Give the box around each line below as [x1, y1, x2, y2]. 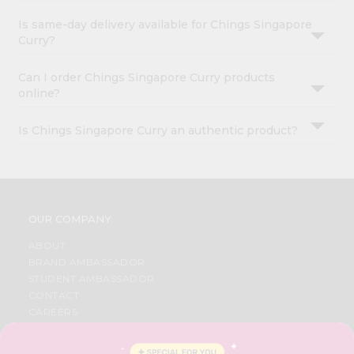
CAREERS [28, 306, 78, 318]
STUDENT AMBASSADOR [28, 273, 155, 285]
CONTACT [28, 289, 80, 302]
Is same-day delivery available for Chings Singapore [18, 17, 313, 32]
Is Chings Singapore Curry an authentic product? [18, 123, 299, 138]
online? [18, 86, 61, 101]
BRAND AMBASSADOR [28, 256, 145, 269]
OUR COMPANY [28, 213, 111, 226]
